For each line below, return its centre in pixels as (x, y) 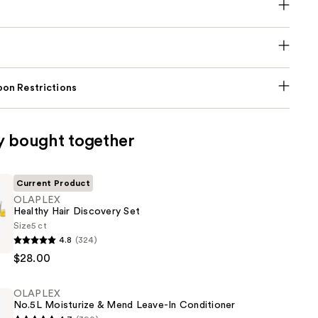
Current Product (53, 183)
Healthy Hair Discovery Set (77, 212)
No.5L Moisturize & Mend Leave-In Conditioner (124, 306)
